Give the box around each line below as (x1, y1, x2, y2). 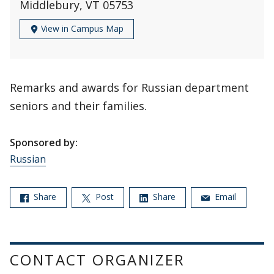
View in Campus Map (39, 23, 124, 34)
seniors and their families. (10, 98, 147, 114)
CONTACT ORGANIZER (10, 249, 185, 270)
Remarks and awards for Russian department (10, 80, 249, 95)
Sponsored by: (10, 136, 78, 150)
